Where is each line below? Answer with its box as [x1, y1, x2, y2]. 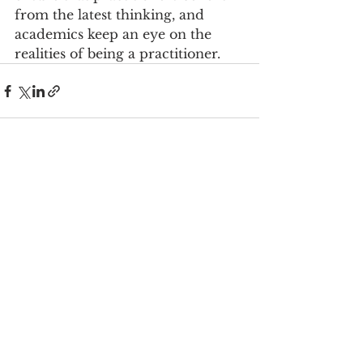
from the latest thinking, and [15, 6, 208, 23]
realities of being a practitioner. [15, 45, 220, 62]
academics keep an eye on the [15, 26, 216, 43]
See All [220, 175, 259, 190]
